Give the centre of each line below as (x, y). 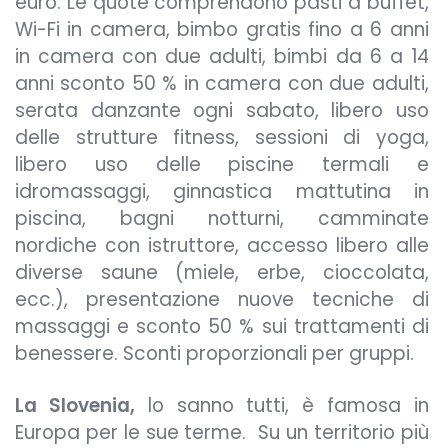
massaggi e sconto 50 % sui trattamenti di (222, 326)
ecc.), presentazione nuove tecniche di (222, 299)
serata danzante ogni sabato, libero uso (222, 110)
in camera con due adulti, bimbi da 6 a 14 (222, 56)
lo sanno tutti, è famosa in (281, 406)
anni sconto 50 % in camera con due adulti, (222, 83)
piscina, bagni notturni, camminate (222, 218)
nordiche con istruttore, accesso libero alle (222, 245)
